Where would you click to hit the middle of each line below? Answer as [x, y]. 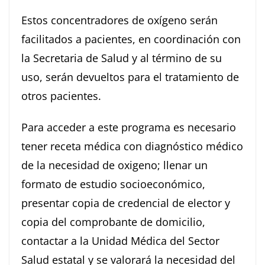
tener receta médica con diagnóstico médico [132, 146]
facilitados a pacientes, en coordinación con [131, 39]
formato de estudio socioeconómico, [113, 184]
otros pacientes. [61, 96]
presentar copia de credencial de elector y [126, 203]
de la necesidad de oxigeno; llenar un [114, 165]
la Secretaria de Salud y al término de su [122, 58]
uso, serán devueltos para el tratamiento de [130, 77]
